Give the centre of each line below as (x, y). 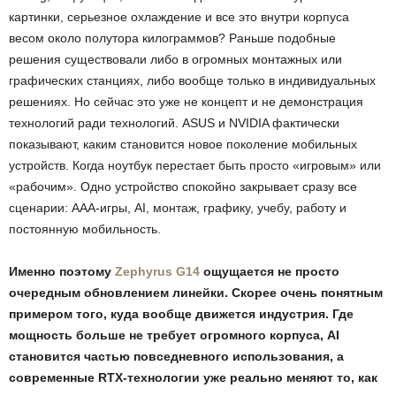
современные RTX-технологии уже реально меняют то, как (193, 378)
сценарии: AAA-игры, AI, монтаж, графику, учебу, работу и (178, 208)
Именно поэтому (62, 272)
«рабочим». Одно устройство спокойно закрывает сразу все (183, 187)
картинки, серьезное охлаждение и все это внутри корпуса (179, 17)
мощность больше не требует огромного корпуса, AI (174, 335)
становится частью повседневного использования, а (176, 357)
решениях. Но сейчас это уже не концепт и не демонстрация (186, 102)
